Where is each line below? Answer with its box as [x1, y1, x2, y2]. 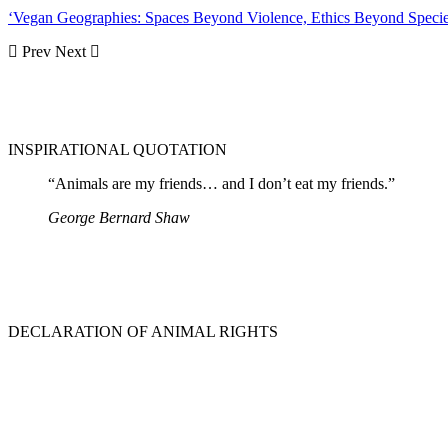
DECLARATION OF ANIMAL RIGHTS [8, 323, 278, 341]
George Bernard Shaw [48, 209, 190, 227]
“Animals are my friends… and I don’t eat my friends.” [48, 175, 395, 193]
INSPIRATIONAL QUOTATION [8, 141, 227, 159]
